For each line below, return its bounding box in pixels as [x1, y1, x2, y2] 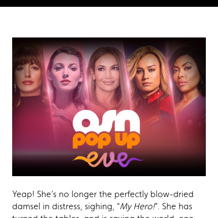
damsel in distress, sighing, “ [12, 200, 120, 212]
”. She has [155, 200, 192, 212]
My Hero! [120, 200, 155, 212]
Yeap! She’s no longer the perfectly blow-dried [12, 188, 194, 200]
